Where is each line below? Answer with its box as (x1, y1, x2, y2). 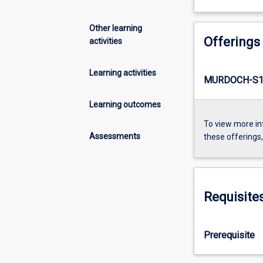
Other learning (89, 23, 142, 33)
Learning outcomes (89, 99, 161, 109)
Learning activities (89, 68, 156, 77)
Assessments (89, 131, 140, 141)
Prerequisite (203, 229, 255, 241)
